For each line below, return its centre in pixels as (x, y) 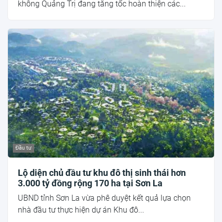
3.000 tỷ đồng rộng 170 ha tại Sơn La (90, 183)
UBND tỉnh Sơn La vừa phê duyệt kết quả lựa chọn (104, 198)
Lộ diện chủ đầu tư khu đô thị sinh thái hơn (102, 172)
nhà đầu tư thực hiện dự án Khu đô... (81, 210)
